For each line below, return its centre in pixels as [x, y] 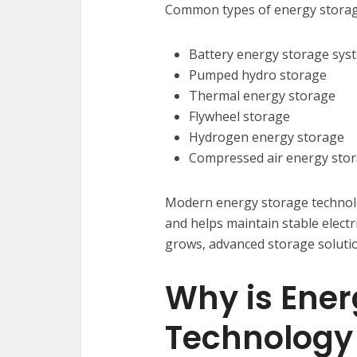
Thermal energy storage [262, 96]
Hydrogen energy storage [267, 137]
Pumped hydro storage [258, 75]
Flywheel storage [239, 116]
